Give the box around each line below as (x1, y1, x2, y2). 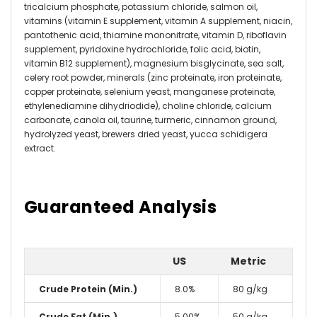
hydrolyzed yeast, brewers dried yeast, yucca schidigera (24, 127, 267, 140)
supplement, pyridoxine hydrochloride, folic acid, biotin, (24, 42, 260, 55)
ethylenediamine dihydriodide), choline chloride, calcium (24, 99, 272, 112)
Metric (231, 253, 266, 268)
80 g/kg (233, 282, 267, 295)
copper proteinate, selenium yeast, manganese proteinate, (24, 85, 275, 98)
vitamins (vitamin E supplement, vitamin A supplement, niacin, (24, 14, 292, 27)
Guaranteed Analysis (24, 195, 217, 219)
